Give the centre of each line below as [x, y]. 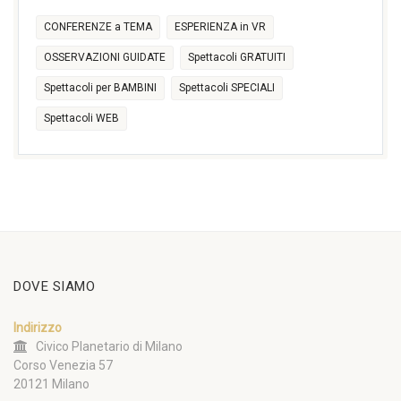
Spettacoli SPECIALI [227, 88]
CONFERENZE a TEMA [98, 27]
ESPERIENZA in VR [220, 27]
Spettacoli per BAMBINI [100, 88]
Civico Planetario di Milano [105, 347]
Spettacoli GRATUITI [237, 58]
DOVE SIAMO [54, 287]
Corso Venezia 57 [63, 366]
